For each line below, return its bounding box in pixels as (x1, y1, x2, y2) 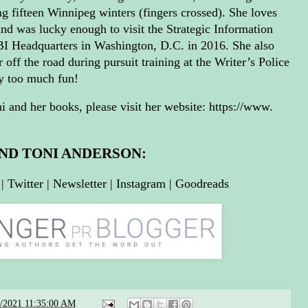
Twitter (8, 176, 43, 190)
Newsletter (53, 176, 107, 190)
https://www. (208, 100, 273, 114)
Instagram (116, 176, 166, 190)
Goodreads (175, 176, 229, 190)
